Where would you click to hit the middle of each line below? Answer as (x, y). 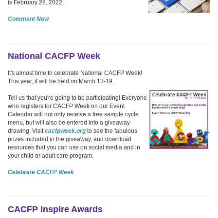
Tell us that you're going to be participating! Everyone (77, 98)
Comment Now (28, 19)
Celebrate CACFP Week (41, 172)
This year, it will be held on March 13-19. (61, 81)
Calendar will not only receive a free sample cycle (73, 114)
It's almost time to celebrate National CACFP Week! (75, 73)
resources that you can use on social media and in (74, 147)
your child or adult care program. (51, 155)
